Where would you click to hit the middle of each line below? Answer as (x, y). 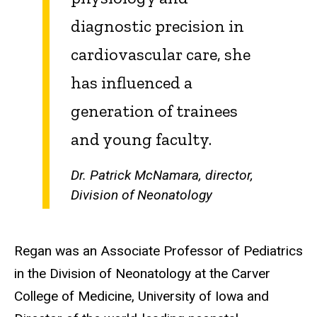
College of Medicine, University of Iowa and (142, 296)
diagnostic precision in (157, 26)
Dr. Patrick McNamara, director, (162, 175)
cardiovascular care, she (161, 54)
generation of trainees (154, 111)
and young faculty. (141, 139)
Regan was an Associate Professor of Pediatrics (158, 251)
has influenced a (132, 83)
